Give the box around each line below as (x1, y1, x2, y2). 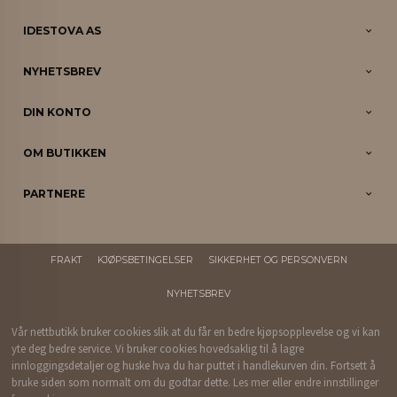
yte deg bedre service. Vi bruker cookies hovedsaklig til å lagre (12, 340, 305, 356)
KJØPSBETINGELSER (97, 253, 193, 266)
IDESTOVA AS (23, 23, 102, 37)
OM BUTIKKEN (23, 145, 107, 160)
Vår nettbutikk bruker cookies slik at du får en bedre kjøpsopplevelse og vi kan (12, 323, 381, 339)
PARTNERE (23, 186, 86, 200)
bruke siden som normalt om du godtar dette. (12, 374, 234, 390)
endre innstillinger (294, 374, 379, 390)
